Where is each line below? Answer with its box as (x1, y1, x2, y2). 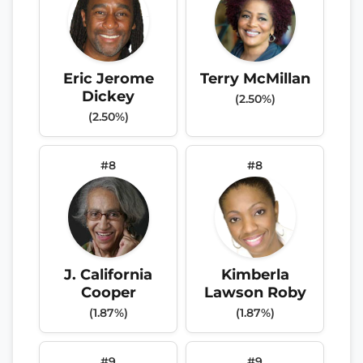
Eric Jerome (62, 69, 154, 87)
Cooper (80, 283, 136, 301)
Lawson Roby (203, 283, 306, 301)
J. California (64, 265, 152, 283)
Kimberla (220, 265, 289, 283)
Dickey (82, 87, 135, 105)
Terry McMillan (199, 69, 310, 87)
